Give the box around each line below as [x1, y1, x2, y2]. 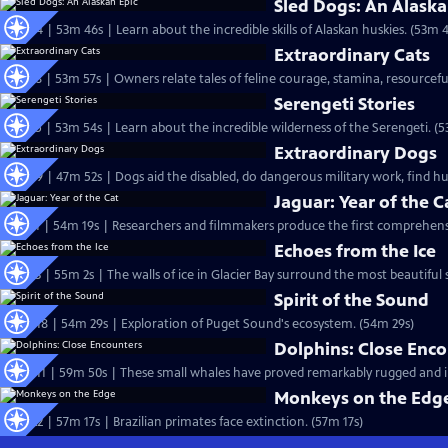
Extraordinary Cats [274, 44, 431, 66]
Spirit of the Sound [274, 289, 430, 311]
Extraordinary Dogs [274, 142, 438, 164]
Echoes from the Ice [274, 240, 437, 262]
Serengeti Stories [274, 93, 416, 115]
